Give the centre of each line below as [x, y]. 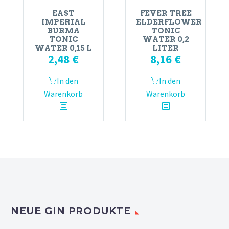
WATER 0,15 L [63, 48]
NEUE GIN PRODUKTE [71, 211]
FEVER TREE [166, 13]
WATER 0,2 [166, 39]
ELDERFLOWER [169, 22]
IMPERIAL [63, 22]
